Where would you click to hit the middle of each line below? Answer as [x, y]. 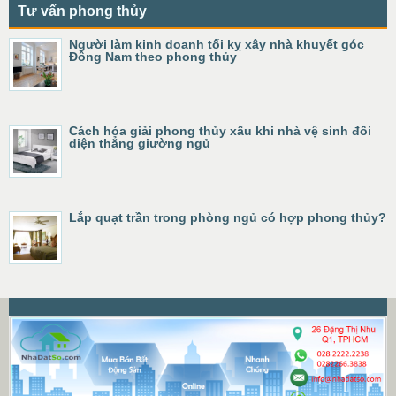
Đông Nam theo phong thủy [153, 57]
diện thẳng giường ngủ [140, 143]
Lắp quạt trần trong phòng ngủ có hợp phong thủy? [228, 217]
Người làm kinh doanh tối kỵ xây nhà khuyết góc [217, 44]
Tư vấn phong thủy [82, 11]
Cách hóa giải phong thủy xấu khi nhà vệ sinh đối [220, 131]
